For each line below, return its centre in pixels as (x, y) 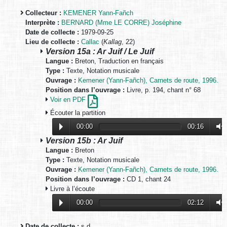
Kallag (112, 42)
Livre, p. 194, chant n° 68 (163, 90)
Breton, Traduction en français (118, 61)
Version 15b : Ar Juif (84, 141)
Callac (90, 42)
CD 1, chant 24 (148, 179)
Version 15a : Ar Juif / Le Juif (100, 51)
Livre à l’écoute (71, 189)
